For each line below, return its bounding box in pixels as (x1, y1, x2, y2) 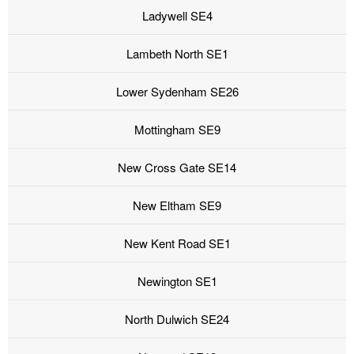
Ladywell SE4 (141, 7, 213, 24)
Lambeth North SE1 (126, 45, 228, 62)
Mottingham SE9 (134, 121, 220, 138)
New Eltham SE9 (133, 197, 221, 214)
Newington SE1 (137, 273, 217, 290)
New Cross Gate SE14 (118, 159, 236, 176)
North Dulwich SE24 (125, 311, 229, 328)
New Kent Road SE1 (123, 235, 231, 252)
